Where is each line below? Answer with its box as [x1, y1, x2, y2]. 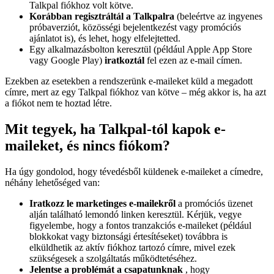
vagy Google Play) [29, 55, 105, 66]
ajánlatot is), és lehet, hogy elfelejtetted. [29, 33, 180, 44]
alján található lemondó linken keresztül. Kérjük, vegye [29, 209, 242, 220]
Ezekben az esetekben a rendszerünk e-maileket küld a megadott [5, 76, 253, 87]
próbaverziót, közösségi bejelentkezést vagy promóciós [29, 22, 241, 33]
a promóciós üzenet [176, 198, 253, 209]
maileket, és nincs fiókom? [5, 138, 170, 154]
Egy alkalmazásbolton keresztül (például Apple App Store [29, 44, 252, 55]
